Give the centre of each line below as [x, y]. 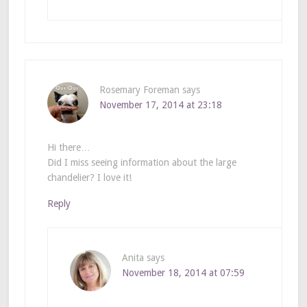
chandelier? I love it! [89, 177]
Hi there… [69, 147]
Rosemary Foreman [139, 89]
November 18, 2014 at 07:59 [183, 272]
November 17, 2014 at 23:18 [160, 105]
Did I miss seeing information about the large [142, 162]
